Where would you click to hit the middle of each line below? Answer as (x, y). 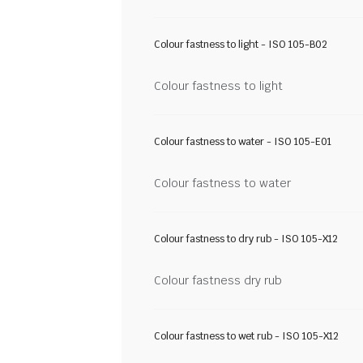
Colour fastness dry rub (218, 280)
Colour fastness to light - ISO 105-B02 (241, 45)
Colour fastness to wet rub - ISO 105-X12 (246, 336)
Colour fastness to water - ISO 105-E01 (243, 142)
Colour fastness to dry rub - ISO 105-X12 (246, 239)
